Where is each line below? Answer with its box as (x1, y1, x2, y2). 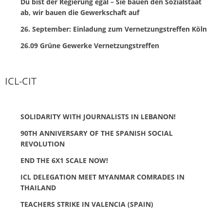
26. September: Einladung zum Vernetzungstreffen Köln (20, 24, 207, 34)
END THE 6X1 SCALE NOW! (20, 156, 108, 165)
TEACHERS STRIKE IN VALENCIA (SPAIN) (20, 200, 153, 209)
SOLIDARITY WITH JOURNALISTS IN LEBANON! (20, 112, 176, 122)
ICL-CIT (5, 74, 36, 88)
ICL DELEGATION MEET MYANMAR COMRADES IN (20, 172, 184, 182)
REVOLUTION (20, 139, 65, 149)
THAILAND (20, 183, 56, 193)
